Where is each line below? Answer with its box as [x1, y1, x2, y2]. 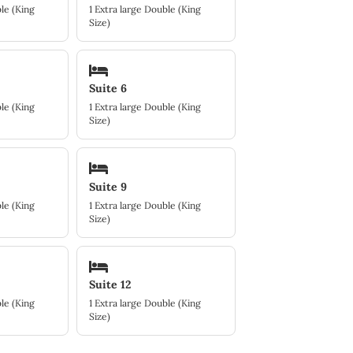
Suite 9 [89, 179, 128, 194]
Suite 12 [89, 277, 132, 292]
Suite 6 [89, 81, 128, 95]
